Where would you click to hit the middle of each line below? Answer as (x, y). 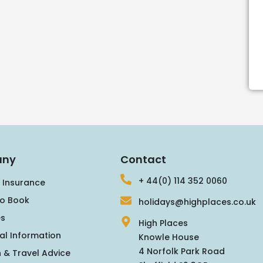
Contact (143, 160)
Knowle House (169, 237)
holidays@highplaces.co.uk (198, 202)
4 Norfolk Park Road (182, 252)
